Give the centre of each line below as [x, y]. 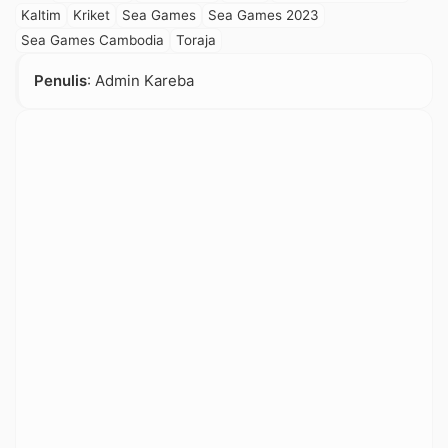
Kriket [91, 15]
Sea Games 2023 [263, 15]
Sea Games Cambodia [92, 40]
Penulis [60, 81]
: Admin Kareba [140, 81]
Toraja [196, 40]
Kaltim [41, 15]
